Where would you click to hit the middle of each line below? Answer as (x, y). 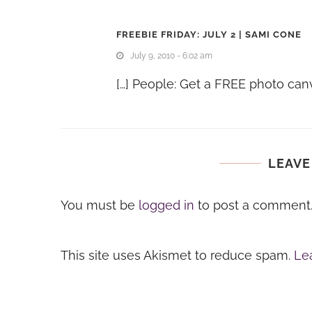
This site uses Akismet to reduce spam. (177, 255)
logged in (166, 205)
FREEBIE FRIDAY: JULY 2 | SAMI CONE (209, 34)
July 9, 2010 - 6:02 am (171, 55)
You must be (100, 205)
